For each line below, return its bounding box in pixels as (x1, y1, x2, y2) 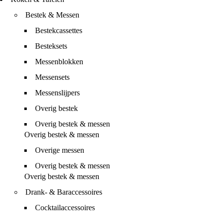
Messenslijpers (35, 89, 80, 97)
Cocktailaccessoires (35, 203, 95, 212)
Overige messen (35, 146, 84, 154)
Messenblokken (35, 57, 83, 66)
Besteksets (35, 42, 67, 50)
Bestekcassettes (35, 26, 82, 35)
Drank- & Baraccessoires (25, 188, 102, 196)
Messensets (35, 73, 70, 81)
